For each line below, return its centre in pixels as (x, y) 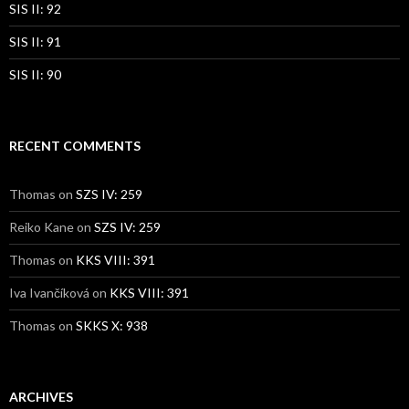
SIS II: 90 (35, 74)
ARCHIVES (41, 396)
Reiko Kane (42, 226)
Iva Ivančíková (49, 292)
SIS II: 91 (35, 41)
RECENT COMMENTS (75, 145)
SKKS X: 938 (112, 325)
